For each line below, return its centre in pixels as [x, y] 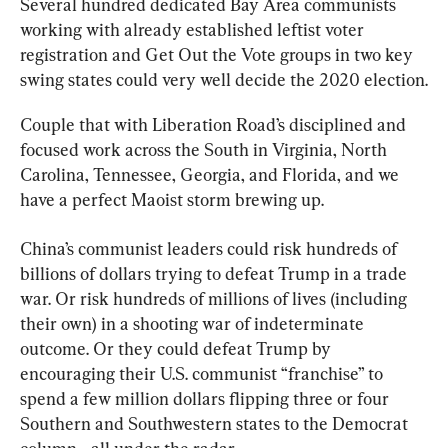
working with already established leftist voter [194, 29]
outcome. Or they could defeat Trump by [177, 348]
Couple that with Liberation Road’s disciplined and [215, 124]
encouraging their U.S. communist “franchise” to [203, 373]
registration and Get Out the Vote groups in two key [218, 54]
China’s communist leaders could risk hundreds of [210, 248]
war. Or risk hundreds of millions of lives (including [215, 298]
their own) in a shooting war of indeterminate [194, 323]
